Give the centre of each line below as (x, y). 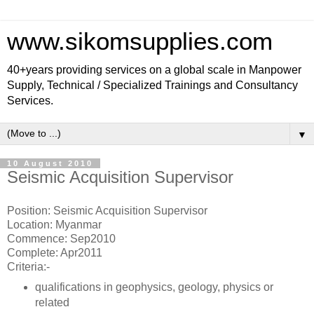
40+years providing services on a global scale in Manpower (154, 70)
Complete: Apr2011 (55, 252)
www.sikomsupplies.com (140, 41)
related (52, 302)
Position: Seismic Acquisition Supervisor (107, 210)
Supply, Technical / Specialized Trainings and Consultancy (152, 85)
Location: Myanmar (54, 224)
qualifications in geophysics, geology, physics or (154, 287)
